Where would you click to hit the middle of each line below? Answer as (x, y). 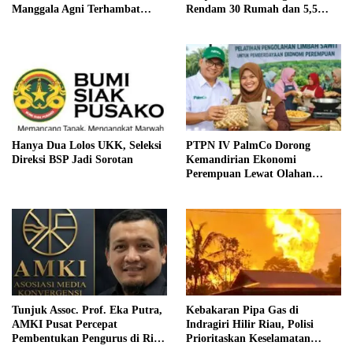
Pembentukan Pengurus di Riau (89, 339)
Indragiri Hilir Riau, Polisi (250, 325)
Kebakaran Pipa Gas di (242, 310)
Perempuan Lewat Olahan (249, 173)
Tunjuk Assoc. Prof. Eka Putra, (87, 310)
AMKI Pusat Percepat (65, 325)
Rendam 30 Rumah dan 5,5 (252, 9)
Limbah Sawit (220, 188)
